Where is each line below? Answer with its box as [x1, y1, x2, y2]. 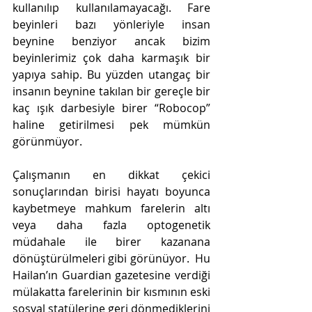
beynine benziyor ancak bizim [13, 33, 210, 49]
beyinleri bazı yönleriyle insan [13, 16, 210, 32]
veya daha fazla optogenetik [13, 217, 210, 233]
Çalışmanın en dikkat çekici [13, 166, 210, 182]
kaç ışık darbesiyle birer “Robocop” [13, 100, 210, 116]
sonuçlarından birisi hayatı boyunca [13, 183, 210, 199]
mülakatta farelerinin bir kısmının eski [13, 283, 210, 299]
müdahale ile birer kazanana [13, 233, 210, 249]
